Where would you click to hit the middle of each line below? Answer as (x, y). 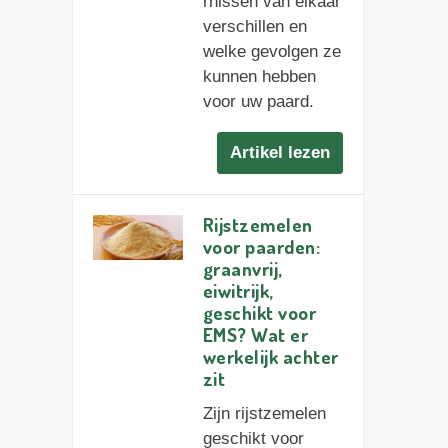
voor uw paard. (258, 101)
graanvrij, (242, 269)
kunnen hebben (259, 76)
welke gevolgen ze (271, 51)
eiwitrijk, (238, 291)
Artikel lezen (280, 153)
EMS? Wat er (255, 335)
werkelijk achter (270, 357)
